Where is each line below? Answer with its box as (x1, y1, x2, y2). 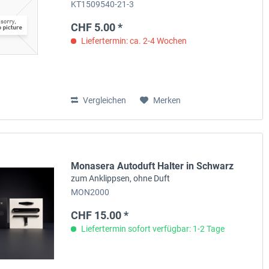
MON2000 (71, 187, 110, 198)
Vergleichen (81, 95, 127, 105)
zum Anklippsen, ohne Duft (71, 174, 171, 184)
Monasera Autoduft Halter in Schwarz (71, 160, 234, 172)
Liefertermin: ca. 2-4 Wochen (79, 35, 187, 46)
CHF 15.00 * (71, 209, 129, 222)
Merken (153, 95, 181, 105)
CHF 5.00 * (71, 20, 123, 34)
